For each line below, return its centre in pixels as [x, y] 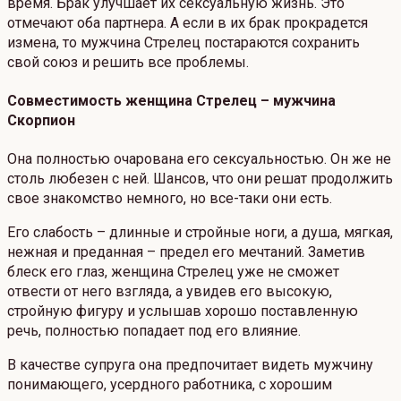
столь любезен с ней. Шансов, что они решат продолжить [200, 179]
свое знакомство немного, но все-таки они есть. [170, 199]
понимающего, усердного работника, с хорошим [170, 385]
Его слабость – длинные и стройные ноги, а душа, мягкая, [200, 233]
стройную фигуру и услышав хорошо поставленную [183, 311]
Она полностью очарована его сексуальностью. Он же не [199, 159]
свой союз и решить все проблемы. [128, 62]
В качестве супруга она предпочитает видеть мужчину [190, 365]
